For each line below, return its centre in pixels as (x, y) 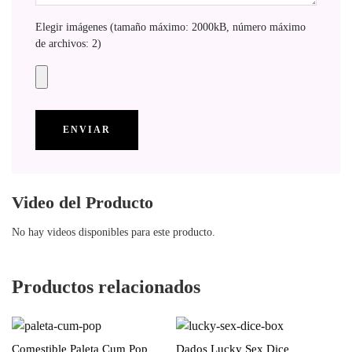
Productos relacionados (106, 286)
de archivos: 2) (68, 43)
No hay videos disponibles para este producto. (114, 232)
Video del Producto (82, 202)
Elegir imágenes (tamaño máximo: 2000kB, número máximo (170, 27)
